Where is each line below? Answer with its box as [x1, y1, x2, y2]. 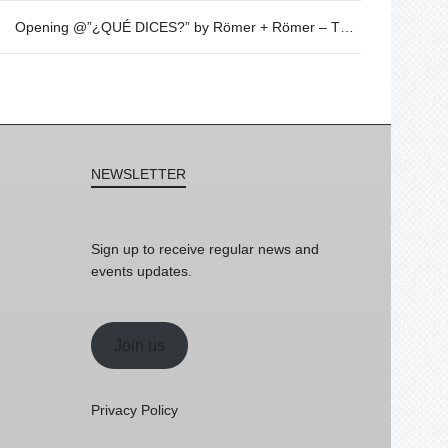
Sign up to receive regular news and [91, 241, 319, 257]
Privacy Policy [91, 402, 178, 418]
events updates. [91, 263, 192, 279]
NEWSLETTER [91, 166, 186, 182]
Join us [113, 336, 165, 354]
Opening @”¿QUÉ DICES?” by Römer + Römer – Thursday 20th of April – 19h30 [339, 19, 354, 35]
